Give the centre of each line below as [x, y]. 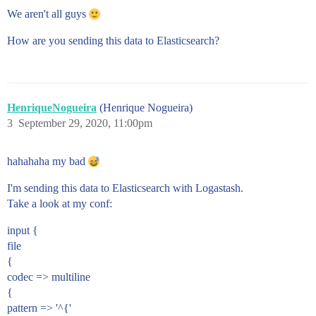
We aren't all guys [48, 13]
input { [23, 230]
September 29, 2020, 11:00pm [85, 123]
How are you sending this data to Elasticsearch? [113, 40]
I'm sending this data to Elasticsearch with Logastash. [125, 188]
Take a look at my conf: [60, 203]
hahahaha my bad [48, 161]
